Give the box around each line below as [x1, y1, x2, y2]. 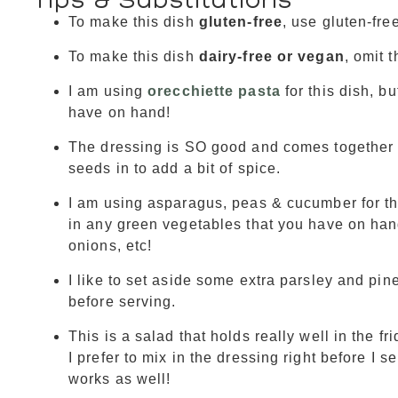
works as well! [68, 371, 171, 387]
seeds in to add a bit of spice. [68, 161, 282, 177]
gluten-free [198, 14, 283, 30]
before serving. [68, 294, 177, 310]
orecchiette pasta [147, 84, 281, 99]
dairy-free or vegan [198, 49, 345, 65]
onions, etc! [68, 238, 153, 254]
